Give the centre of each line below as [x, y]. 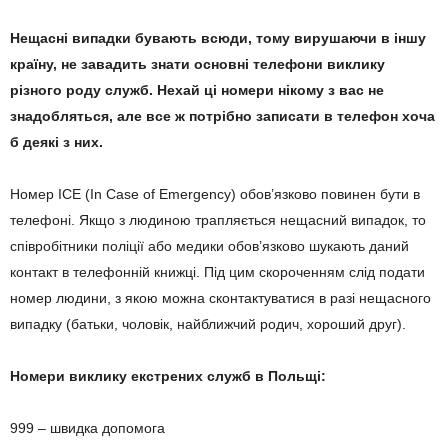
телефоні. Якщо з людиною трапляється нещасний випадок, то [218, 219]
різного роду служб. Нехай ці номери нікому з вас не [197, 89]
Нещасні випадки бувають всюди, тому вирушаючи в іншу [218, 37]
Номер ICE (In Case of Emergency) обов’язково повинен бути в [215, 193]
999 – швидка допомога [87, 427]
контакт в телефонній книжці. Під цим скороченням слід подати [217, 271]
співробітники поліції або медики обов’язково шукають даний [209, 245]
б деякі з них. [56, 141]
